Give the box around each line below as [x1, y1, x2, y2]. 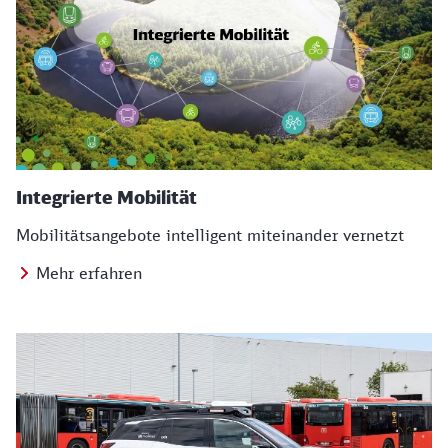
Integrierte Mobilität [16, 186, 197, 208]
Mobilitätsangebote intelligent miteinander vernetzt [16, 225, 404, 245]
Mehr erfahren [36, 263, 142, 283]
